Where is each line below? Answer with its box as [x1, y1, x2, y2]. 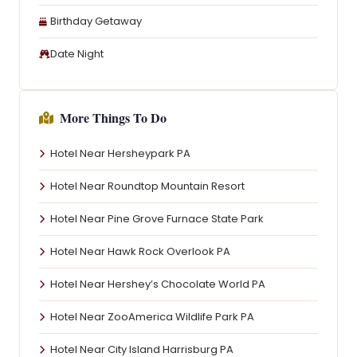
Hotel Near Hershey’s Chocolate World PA [50, 277, 265, 292]
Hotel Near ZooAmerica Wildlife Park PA [50, 309, 254, 324]
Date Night [50, 46, 104, 61]
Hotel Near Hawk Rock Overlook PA [50, 244, 230, 259]
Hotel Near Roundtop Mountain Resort [50, 178, 245, 194]
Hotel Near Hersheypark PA [50, 146, 190, 161]
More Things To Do [60, 108, 167, 127]
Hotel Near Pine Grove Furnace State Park [50, 211, 264, 226]
